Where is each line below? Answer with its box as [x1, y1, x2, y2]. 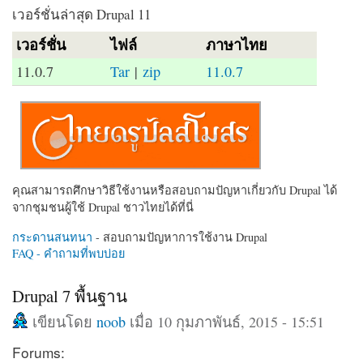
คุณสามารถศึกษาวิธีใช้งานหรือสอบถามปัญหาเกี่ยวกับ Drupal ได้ [12, 181, 337, 198]
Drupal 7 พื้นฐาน [12, 284, 127, 307]
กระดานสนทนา [12, 228, 92, 245]
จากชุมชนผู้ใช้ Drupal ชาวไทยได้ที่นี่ [12, 199, 194, 215]
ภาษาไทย [206, 36, 268, 53]
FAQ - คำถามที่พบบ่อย [12, 245, 125, 261]
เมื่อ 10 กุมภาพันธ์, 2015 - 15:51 [126, 311, 324, 331]
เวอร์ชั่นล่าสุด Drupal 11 [12, 5, 151, 24]
